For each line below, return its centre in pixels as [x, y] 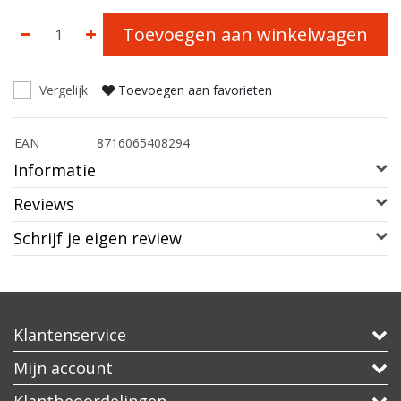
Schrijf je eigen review [98, 239]
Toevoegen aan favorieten [195, 90]
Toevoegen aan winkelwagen [245, 35]
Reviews [44, 205]
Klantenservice [70, 335]
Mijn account [63, 368]
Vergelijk [64, 90]
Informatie [55, 171]
